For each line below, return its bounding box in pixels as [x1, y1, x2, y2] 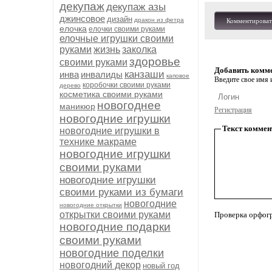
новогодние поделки [59, 247, 164, 259]
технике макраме [59, 137, 137, 147]
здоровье [129, 55, 180, 68]
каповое [166, 72, 189, 79]
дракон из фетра [134, 16, 184, 23]
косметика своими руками [59, 89, 163, 99]
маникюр [59, 101, 95, 111]
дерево [59, 82, 81, 89]
